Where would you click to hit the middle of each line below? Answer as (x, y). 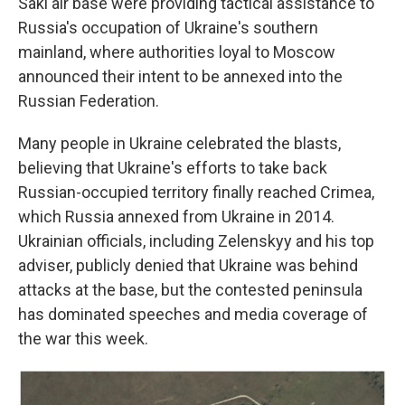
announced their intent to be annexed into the (180, 77)
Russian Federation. (89, 101)
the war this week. (83, 339)
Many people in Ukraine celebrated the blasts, (179, 144)
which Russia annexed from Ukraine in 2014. (176, 217)
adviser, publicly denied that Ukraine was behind (188, 266)
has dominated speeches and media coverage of (193, 315)
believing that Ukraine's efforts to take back (173, 168)
